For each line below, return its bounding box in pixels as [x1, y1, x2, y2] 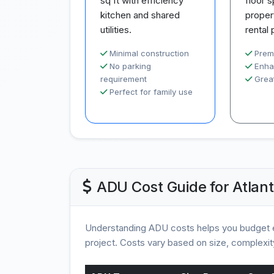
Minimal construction [109, 48, 189, 58]
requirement [100, 74, 147, 84]
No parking [109, 61, 151, 71]
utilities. [100, 24, 131, 35]
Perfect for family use [109, 87, 193, 97]
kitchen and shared [100, 9, 180, 21]
